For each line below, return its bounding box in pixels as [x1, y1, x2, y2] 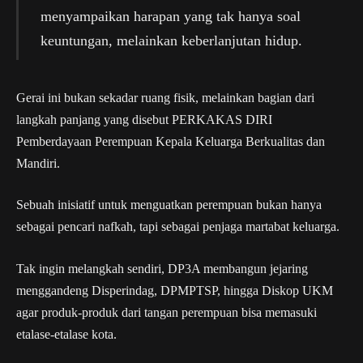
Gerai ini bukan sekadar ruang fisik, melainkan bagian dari [16, 90, 314, 105]
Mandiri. [16, 156, 60, 170]
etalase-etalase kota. [16, 327, 117, 341]
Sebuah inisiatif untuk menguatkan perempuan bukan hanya [16, 198, 322, 212]
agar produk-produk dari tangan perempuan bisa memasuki [16, 305, 317, 319]
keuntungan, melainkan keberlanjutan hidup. [40, 32, 302, 49]
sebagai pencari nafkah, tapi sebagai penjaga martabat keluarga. [16, 220, 340, 234]
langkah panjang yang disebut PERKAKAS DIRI [16, 112, 272, 126]
